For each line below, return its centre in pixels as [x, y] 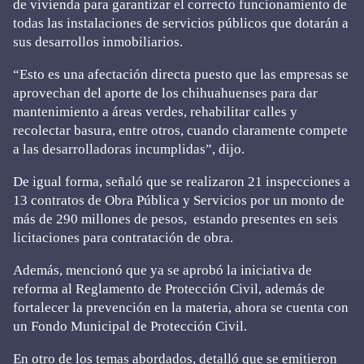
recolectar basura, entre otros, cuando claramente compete [180, 130]
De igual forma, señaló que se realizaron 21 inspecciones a [182, 182]
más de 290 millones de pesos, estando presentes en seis [175, 219]
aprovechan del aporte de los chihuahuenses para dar [165, 93]
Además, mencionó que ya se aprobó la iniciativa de [162, 270]
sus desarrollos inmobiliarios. [98, 42]
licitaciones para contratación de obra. [123, 238]
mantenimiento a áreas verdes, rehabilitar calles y [155, 112]
